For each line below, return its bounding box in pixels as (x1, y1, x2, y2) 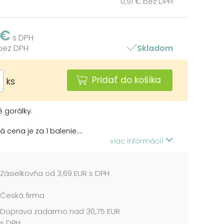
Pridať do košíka (92, 73, 161, 86)
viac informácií (110, 135, 165, 146)
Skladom (137, 42, 173, 54)
